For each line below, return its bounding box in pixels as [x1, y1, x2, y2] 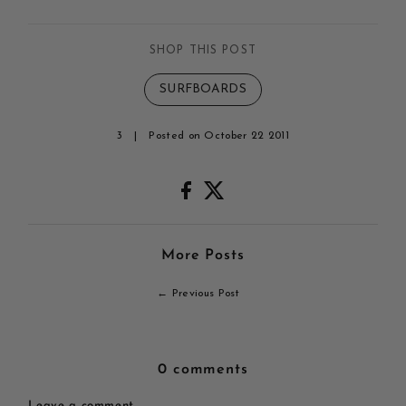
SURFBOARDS [159, 83, 246, 96]
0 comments [158, 362, 248, 378]
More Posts [161, 248, 245, 264]
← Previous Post [157, 288, 240, 300]
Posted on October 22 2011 [149, 130, 289, 142]
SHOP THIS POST [150, 45, 256, 57]
